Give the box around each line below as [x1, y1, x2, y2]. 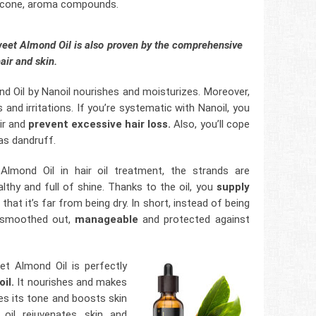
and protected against [138, 213, 250, 226]
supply [216, 181, 250, 194]
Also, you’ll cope [171, 118, 250, 131]
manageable [75, 213, 139, 226]
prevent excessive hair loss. [25, 118, 171, 131]
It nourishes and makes [14, 276, 128, 289]
